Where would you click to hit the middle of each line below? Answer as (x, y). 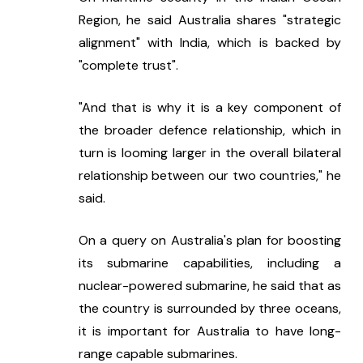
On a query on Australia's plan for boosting (209, 240)
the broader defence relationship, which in (209, 130)
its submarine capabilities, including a (209, 263)
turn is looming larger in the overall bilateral (209, 152)
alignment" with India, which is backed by (209, 42)
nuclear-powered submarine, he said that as (209, 285)
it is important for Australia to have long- (209, 331)
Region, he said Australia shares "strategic (209, 19)
